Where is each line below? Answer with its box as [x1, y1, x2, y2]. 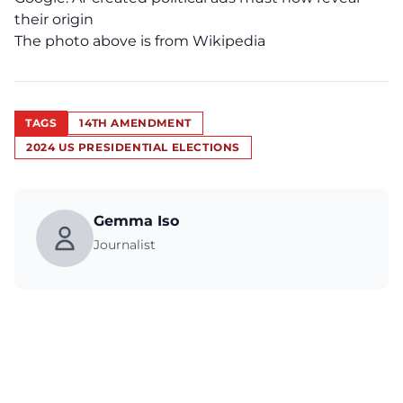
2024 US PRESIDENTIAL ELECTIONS [26, 140, 240, 154]
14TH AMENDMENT [79, 116, 192, 130]
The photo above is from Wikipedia [14, 32, 265, 49]
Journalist [94, 237, 156, 253]
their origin [14, 11, 94, 28]
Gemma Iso [94, 212, 179, 229]
